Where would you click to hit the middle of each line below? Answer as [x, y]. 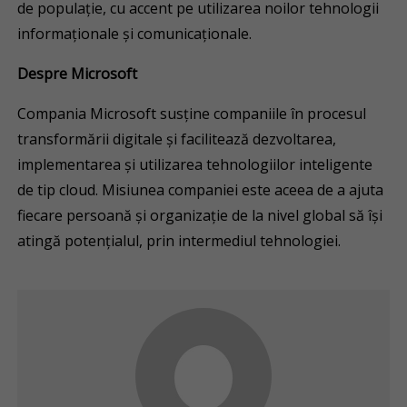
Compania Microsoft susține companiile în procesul [192, 114]
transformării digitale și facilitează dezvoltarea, [177, 139]
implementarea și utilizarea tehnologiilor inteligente [195, 164]
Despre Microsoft [78, 74]
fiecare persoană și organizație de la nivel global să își [200, 215]
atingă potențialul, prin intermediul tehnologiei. [179, 241]
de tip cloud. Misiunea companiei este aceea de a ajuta [201, 190]
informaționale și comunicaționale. [135, 34]
